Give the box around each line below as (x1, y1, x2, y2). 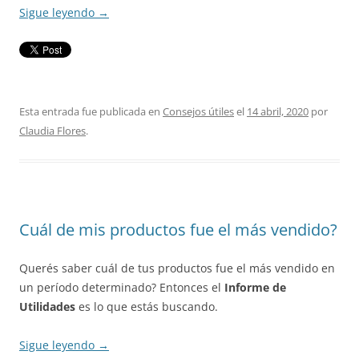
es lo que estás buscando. (75, 299, 218, 315)
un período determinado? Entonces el (19, 280, 224, 296)
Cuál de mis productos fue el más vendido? (19, 219, 337, 241)
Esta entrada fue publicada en (19, 104, 163, 119)
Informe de (224, 280, 286, 296)
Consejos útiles (163, 104, 234, 119)
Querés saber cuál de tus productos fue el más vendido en (19, 260, 335, 276)
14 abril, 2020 (247, 104, 309, 119)
